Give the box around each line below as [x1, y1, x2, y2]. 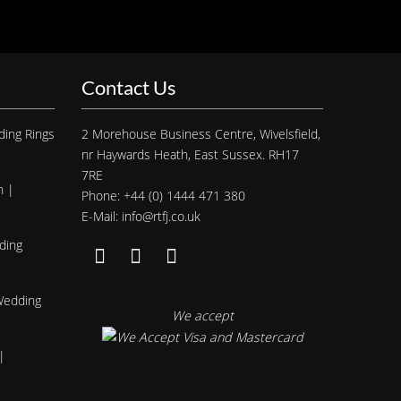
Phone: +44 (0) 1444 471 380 [81, 186, 245, 204]
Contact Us [81, 75, 176, 99]
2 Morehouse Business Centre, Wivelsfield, [81, 124, 320, 142]
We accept [171, 306, 234, 324]
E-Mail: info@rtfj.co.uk [81, 207, 200, 225]
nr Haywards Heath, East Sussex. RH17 [81, 145, 299, 163]
